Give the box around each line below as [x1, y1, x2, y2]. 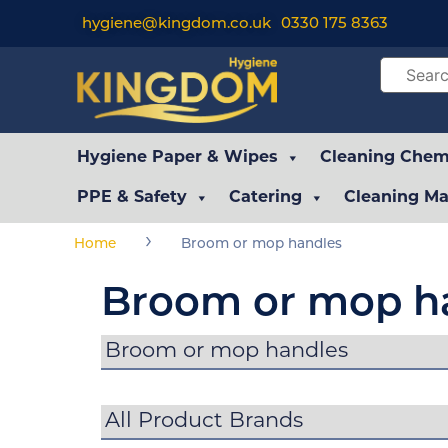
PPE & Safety [77, 189, 188, 206]
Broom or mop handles [180, 237, 342, 251]
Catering [229, 189, 303, 206]
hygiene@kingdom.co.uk [82, 17, 272, 32]
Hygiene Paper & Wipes [77, 149, 279, 166]
